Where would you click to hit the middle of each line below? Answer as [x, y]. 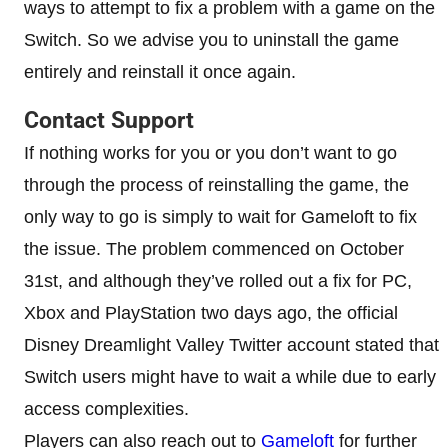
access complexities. [106, 408]
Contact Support [109, 120]
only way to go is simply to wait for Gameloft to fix [220, 216]
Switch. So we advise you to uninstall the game [211, 39]
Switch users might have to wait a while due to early [230, 376]
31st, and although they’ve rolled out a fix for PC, [218, 280]
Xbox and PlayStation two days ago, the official [211, 312]
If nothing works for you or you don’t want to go [210, 152]
